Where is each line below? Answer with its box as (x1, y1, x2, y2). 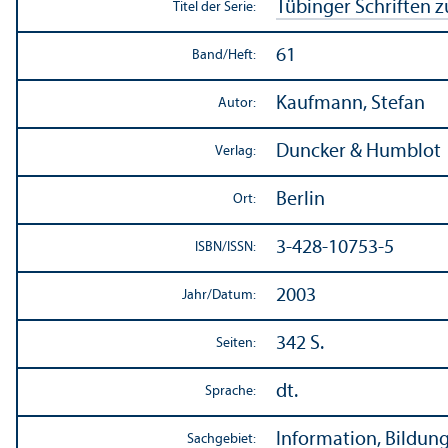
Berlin (276, 189, 325, 210)
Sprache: (205, 383, 256, 399)
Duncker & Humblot (276, 141, 441, 162)
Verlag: (215, 143, 256, 159)
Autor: (218, 95, 256, 111)
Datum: (212, 287, 256, 303)
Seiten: (216, 335, 256, 351)
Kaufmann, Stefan (276, 93, 425, 114)
